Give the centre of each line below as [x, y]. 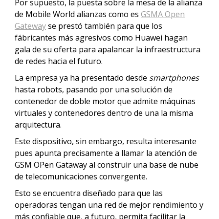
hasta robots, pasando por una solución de [94, 89]
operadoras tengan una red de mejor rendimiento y [109, 205]
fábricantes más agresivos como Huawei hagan [101, 38]
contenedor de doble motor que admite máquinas [105, 101]
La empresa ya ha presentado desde [82, 78]
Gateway [30, 26]
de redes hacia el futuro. [60, 61]
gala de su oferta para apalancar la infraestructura [108, 49]
